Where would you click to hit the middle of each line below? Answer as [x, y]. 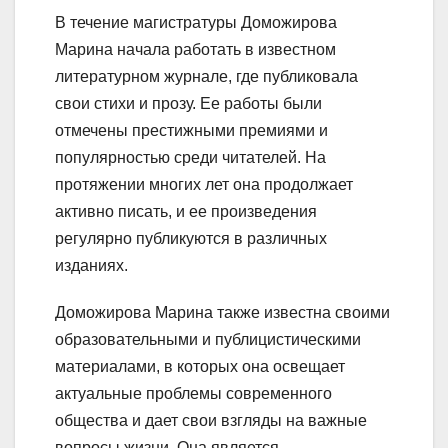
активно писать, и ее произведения [186, 211]
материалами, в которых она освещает [200, 366]
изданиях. [91, 265]
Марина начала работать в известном [195, 49]
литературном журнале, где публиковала [206, 76]
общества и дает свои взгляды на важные [211, 420]
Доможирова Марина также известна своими [222, 312]
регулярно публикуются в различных [191, 238]
